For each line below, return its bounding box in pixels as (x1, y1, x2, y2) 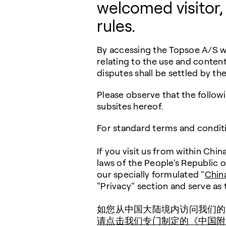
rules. (97, 17, 135, 35)
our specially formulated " (97, 169, 205, 180)
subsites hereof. (97, 101, 163, 111)
